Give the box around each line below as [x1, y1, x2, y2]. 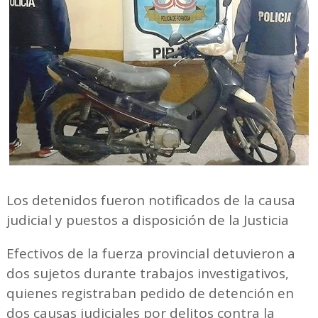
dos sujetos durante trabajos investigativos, [6, 263, 289, 283]
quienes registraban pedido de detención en [6, 283, 294, 302]
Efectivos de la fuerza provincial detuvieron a [6, 243, 295, 263]
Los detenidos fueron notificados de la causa [6, 190, 295, 209]
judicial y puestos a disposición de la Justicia [6, 210, 289, 229]
